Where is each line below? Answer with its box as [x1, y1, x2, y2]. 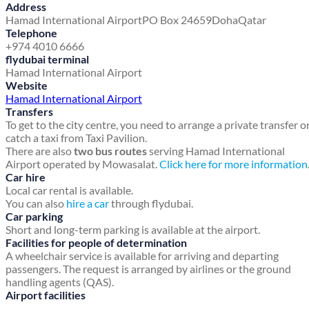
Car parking [6, 210, 63, 223]
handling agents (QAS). [6, 275, 114, 289]
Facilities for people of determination [6, 236, 187, 250]
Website [6, 79, 48, 92]
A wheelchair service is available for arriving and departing [6, 249, 279, 263]
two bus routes [74, 144, 147, 158]
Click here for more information [159, 157, 308, 171]
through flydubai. [109, 197, 193, 210]
